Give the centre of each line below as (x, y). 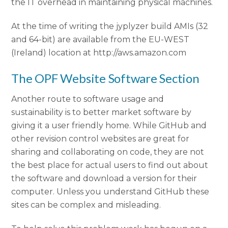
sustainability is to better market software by (102, 112)
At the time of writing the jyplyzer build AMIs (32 (110, 26)
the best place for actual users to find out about (110, 165)
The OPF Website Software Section (105, 78)
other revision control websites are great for (101, 139)
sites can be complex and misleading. (87, 205)
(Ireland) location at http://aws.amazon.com (99, 52)
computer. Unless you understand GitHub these (110, 192)
